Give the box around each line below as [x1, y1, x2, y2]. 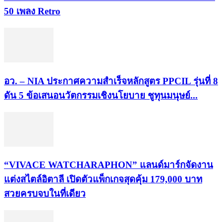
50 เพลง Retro [4, 6, 60, 17]
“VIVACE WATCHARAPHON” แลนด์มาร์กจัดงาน [4, 160, 213, 170]
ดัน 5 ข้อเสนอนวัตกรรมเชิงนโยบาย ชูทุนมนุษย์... [4, 90, 198, 101]
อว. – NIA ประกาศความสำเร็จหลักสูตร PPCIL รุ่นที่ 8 [4, 75, 218, 86]
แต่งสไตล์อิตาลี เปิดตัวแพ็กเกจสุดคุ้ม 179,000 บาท [4, 174, 202, 185]
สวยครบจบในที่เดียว [4, 188, 86, 199]
